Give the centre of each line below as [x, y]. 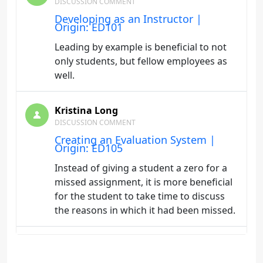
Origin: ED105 [89, 148]
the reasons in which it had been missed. [146, 210]
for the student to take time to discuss [140, 196]
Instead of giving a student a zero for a [141, 168]
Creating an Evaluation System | [135, 140]
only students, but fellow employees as [141, 61]
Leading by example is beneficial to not [141, 47]
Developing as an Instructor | [128, 19]
